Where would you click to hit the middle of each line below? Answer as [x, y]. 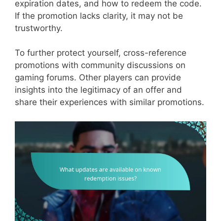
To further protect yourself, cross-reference [101, 53]
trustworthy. [39, 28]
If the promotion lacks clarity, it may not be [99, 16]
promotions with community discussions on [100, 65]
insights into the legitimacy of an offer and [98, 90]
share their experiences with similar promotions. [110, 102]
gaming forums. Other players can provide [98, 78]
